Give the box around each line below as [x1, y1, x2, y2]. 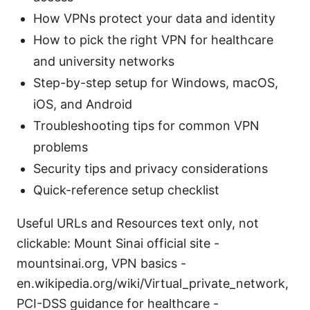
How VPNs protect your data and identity [33, 11, 275, 26]
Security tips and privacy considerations [33, 161, 268, 176]
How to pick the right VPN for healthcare [33, 33, 273, 48]
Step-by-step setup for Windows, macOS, [33, 75, 278, 91]
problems [33, 140, 88, 155]
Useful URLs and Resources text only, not [17, 216, 259, 231]
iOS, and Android [33, 97, 132, 112]
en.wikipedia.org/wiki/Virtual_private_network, [17, 276, 289, 291]
